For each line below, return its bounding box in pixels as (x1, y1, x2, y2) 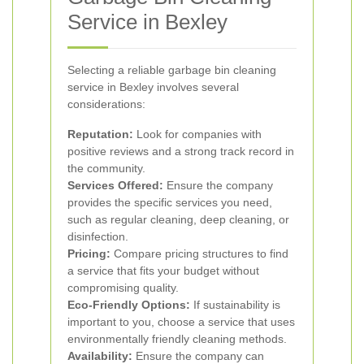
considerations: (67, 97, 145, 110)
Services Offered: (67, 179, 163, 192)
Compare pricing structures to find (110, 247, 288, 260)
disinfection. (67, 230, 128, 243)
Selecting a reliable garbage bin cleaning (67, 63, 276, 76)
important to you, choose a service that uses (67, 315, 295, 328)
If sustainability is (190, 298, 280, 311)
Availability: (67, 349, 132, 362)
